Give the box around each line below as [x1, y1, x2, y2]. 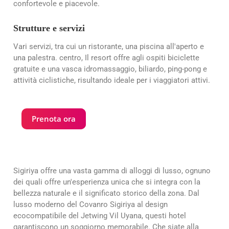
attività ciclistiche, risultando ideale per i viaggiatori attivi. [13, 76, 210, 85]
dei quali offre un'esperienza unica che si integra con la [13, 177, 200, 187]
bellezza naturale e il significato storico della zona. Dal [13, 189, 199, 198]
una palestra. [13, 53, 59, 63]
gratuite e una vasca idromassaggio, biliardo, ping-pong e [13, 64, 207, 74]
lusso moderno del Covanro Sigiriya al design [13, 200, 168, 210]
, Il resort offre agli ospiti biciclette [81, 53, 199, 63]
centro [59, 53, 81, 63]
